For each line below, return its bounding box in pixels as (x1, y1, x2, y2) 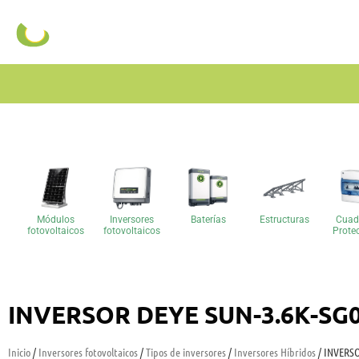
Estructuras (259, 214, 309, 226)
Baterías (190, 214, 226, 226)
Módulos (37, 214, 75, 226)
